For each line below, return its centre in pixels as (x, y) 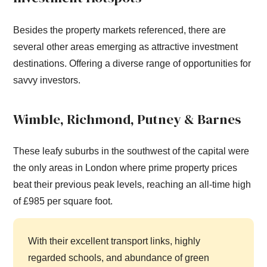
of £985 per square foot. (63, 201)
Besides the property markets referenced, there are (120, 30)
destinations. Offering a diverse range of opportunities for (132, 63)
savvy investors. (47, 80)
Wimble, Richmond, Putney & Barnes (127, 119)
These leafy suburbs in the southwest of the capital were (131, 151)
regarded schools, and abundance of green (119, 257)
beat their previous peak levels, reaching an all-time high (132, 185)
